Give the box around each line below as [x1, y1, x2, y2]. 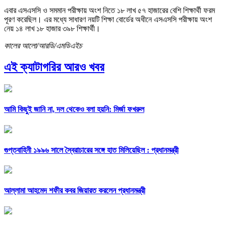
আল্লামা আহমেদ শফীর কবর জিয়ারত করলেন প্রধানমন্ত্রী [4, 186, 145, 195]
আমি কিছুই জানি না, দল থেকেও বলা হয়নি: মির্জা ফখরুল [4, 105, 144, 114]
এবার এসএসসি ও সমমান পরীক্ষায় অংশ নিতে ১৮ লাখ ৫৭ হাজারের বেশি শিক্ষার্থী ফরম [4, 6, 215, 15]
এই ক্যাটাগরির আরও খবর [4, 61, 104, 74]
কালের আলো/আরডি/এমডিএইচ [4, 41, 82, 50]
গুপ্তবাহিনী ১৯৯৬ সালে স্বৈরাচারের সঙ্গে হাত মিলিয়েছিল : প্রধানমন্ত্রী [4, 145, 179, 154]
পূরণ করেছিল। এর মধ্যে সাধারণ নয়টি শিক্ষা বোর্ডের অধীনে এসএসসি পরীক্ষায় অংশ [4, 15, 212, 24]
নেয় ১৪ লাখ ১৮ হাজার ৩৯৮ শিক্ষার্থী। [4, 24, 100, 33]
